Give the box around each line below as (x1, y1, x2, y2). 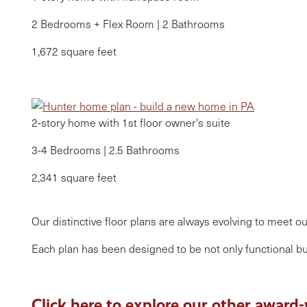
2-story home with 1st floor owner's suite (32, 115, 230, 130)
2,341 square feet (32, 170, 116, 184)
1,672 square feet (32, 44, 116, 58)
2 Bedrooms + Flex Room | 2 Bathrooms (32, 16, 225, 31)
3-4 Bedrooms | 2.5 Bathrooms (32, 143, 180, 157)
